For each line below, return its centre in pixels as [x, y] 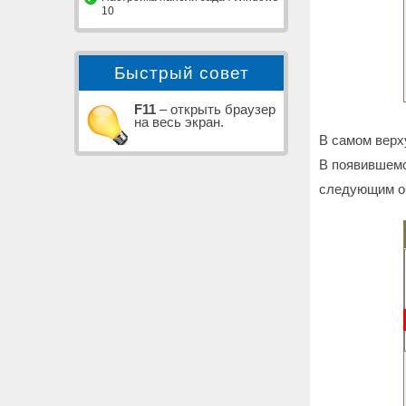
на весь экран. [179, 122]
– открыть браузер [216, 110]
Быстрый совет [181, 73]
